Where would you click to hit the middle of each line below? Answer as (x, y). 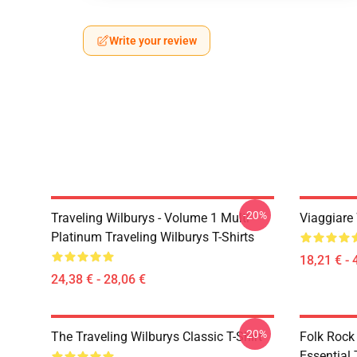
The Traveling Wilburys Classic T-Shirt (157, 337)
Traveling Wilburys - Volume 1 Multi (150, 218)
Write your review (153, 41)
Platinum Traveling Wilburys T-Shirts (153, 237)
